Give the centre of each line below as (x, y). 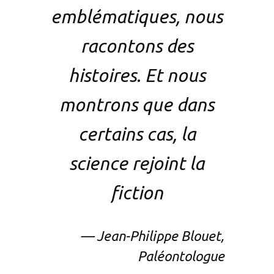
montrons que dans (137, 104)
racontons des (137, 46)
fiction (137, 192)
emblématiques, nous (137, 16)
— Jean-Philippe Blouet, (153, 235)
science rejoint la (137, 163)
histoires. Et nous (137, 75)
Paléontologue (181, 256)
